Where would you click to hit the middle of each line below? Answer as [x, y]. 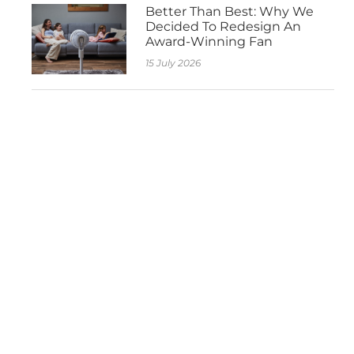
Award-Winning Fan [209, 41]
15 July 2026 [173, 62]
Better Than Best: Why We [229, 11]
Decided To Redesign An [223, 26]
